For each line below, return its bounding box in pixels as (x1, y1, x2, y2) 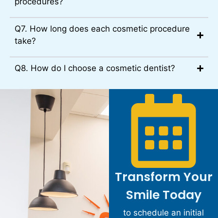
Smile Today (126, 186, 201, 204)
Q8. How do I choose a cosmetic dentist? (15, 63, 175, 73)
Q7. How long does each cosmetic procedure (15, 24, 190, 34)
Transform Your (114, 168, 213, 186)
